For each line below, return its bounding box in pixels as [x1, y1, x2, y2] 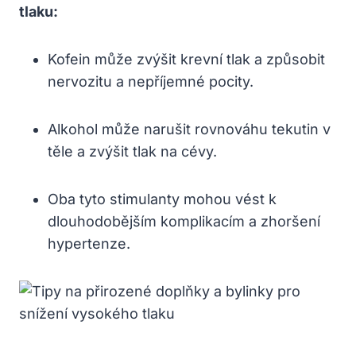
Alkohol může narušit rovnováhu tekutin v [48, 120, 331, 137]
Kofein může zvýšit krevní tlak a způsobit [48, 50, 325, 68]
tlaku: [19, 2, 58, 20]
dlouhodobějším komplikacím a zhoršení [48, 212, 320, 230]
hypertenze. [48, 234, 130, 252]
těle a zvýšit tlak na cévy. [48, 142, 217, 160]
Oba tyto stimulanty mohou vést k [48, 190, 277, 207]
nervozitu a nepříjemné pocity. [48, 72, 253, 90]
